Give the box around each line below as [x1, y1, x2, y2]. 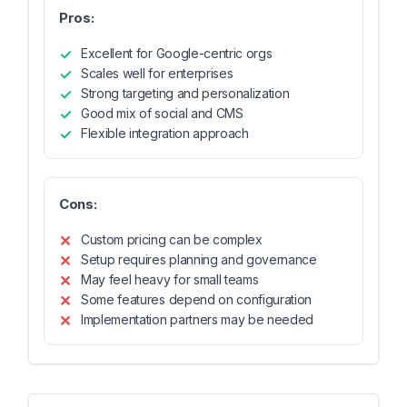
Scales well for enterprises [81, 65, 233, 81]
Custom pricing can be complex [81, 232, 263, 247]
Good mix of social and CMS [81, 105, 243, 121]
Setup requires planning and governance [81, 252, 317, 267]
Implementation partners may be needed [81, 312, 314, 327]
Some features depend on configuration [81, 292, 313, 307]
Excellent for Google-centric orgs [81, 45, 273, 61]
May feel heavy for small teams [81, 272, 259, 287]
